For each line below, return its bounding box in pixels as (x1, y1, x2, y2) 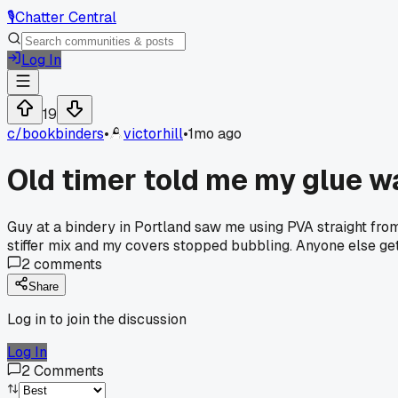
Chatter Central (15, 8, 116, 27)
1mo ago (188, 124, 242, 143)
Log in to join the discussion (7, 309, 187, 329)
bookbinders (22, 124, 104, 143)
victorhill (123, 124, 183, 143)
